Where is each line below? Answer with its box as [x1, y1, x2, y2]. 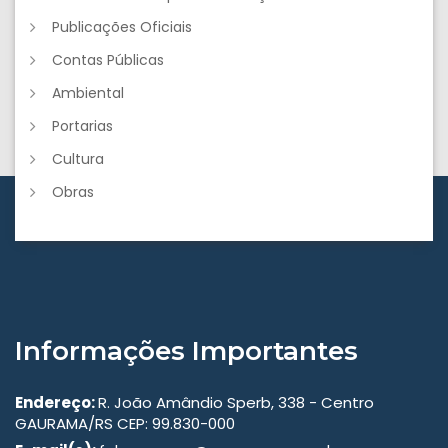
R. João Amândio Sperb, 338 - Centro [98, 392, 374, 414]
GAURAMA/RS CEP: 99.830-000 [15, 413, 235, 435]
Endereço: [15, 392, 98, 414]
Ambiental [52, 83, 124, 104]
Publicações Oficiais [52, 17, 192, 38]
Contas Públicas [52, 50, 164, 71]
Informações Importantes [15, 335, 358, 368]
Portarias [52, 116, 113, 137]
